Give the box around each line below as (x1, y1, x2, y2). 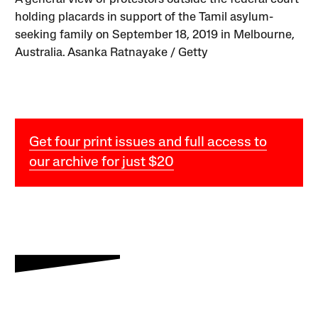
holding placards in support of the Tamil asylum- (15, 11, 274, 24)
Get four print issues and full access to (29, 136, 268, 150)
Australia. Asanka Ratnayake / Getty (15, 47, 209, 60)
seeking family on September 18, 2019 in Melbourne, (15, 29, 295, 42)
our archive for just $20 (29, 155, 175, 170)
